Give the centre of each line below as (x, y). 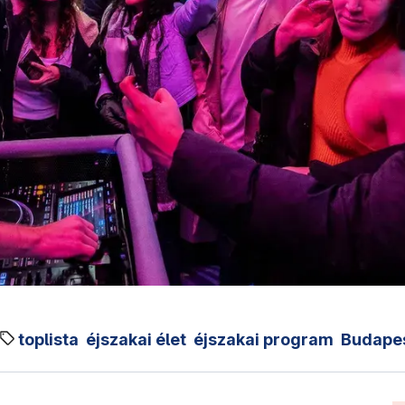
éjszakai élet (136, 339)
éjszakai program (264, 339)
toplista (48, 339)
